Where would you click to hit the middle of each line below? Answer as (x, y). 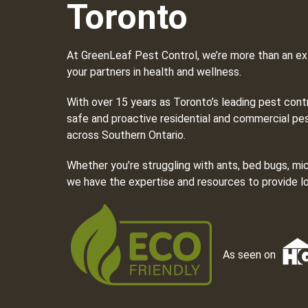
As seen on (249, 255)
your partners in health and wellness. (154, 72)
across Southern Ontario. (128, 135)
